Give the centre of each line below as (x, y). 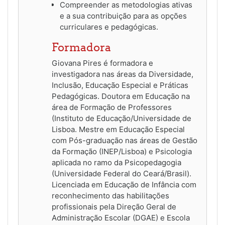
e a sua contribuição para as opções (123, 16)
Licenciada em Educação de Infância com (124, 185)
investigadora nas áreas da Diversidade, (123, 74)
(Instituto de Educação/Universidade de (122, 119)
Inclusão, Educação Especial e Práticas (120, 85)
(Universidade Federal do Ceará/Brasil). (122, 174)
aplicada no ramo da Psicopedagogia (117, 163)
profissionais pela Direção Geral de (114, 207)
